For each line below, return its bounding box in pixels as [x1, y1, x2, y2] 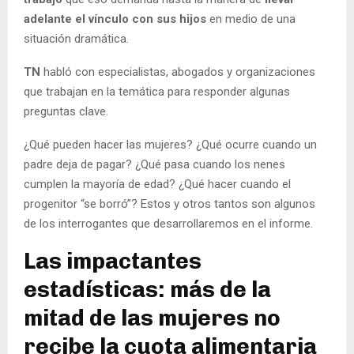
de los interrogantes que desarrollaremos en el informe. [24, 216, 313, 231]
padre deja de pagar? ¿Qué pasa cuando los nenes [24, 156, 285, 171]
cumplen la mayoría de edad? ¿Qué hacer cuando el [24, 176, 291, 191]
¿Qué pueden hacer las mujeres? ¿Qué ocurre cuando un [24, 137, 317, 152]
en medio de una [209, 11, 296, 26]
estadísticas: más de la [24, 276, 271, 303]
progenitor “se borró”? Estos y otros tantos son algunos [24, 196, 315, 211]
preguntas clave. [24, 104, 108, 119]
